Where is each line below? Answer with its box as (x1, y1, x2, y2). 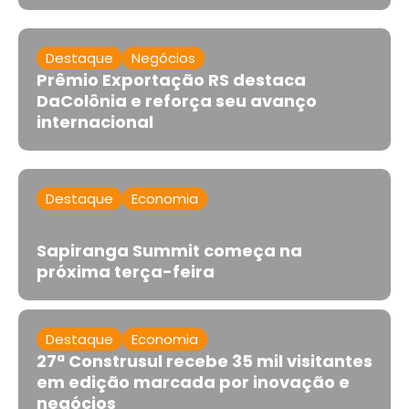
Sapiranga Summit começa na (37, 239, 302, 263)
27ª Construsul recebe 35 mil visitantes (37, 350, 372, 373)
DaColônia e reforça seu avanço (37, 89, 317, 113)
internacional (37, 110, 153, 134)
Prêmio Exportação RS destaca (37, 68, 306, 92)
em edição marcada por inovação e (37, 371, 350, 394)
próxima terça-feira (37, 260, 215, 284)
